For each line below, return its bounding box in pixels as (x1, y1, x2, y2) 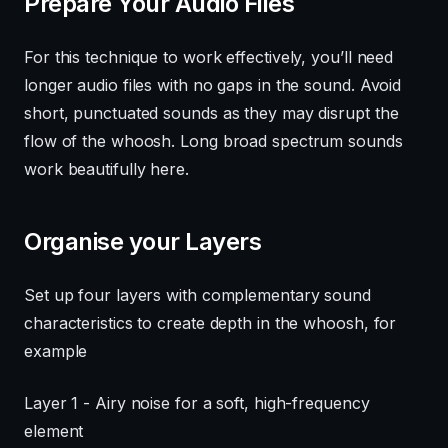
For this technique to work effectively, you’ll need (24, 47, 394, 68)
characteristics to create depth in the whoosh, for (24, 313, 397, 334)
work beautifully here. (24, 159, 189, 180)
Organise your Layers (24, 227, 262, 257)
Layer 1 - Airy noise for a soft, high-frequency (24, 393, 370, 414)
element (24, 421, 84, 442)
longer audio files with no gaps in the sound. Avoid (24, 75, 402, 96)
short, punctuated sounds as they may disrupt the (24, 103, 399, 124)
